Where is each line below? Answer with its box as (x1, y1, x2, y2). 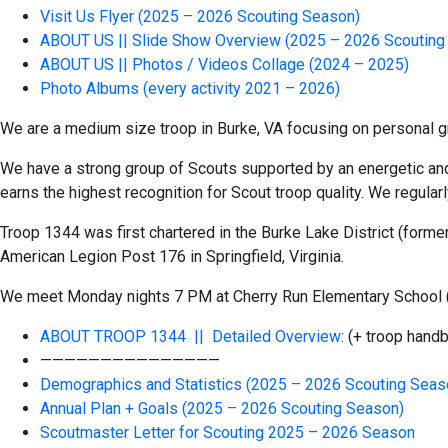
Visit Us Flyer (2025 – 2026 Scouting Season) (40, 7, 360, 27)
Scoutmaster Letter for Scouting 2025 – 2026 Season (40, 423, 415, 443)
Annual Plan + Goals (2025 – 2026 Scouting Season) (40, 399, 404, 419)
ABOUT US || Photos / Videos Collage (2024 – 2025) (40, 55, 409, 75)
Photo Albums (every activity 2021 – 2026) (40, 79, 340, 99)
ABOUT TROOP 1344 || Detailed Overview (40, 327, 341, 347)
